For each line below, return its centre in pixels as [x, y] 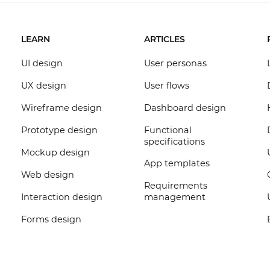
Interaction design [61, 197]
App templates [177, 163]
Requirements [175, 186]
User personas [175, 63]
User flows [166, 86]
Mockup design [55, 152]
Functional [168, 130]
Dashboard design [185, 108]
